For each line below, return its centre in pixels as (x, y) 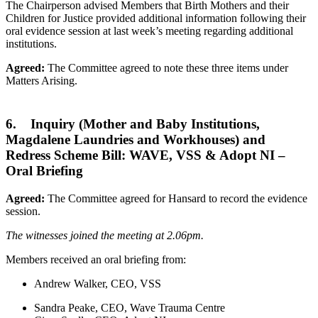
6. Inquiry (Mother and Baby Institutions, (133, 124)
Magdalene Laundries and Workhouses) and (136, 139)
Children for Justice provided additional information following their (156, 18)
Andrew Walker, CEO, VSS (98, 283)
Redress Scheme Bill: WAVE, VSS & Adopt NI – (146, 155)
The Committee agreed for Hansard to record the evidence (176, 198)
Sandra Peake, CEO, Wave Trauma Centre (130, 307)
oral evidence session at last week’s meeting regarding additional (149, 31)
